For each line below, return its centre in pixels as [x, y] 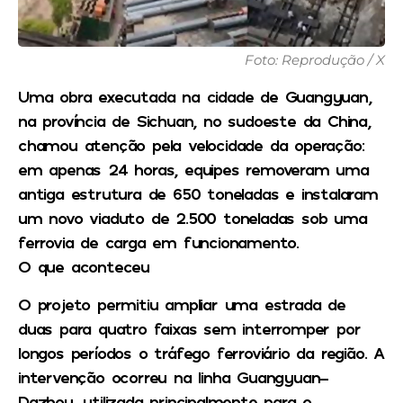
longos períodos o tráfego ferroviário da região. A [201, 352]
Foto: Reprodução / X [315, 60]
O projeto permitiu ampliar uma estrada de [182, 304]
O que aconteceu [84, 267]
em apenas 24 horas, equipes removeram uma [193, 170]
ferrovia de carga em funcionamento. [158, 242]
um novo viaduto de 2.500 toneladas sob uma [193, 218]
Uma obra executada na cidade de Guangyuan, [195, 97]
